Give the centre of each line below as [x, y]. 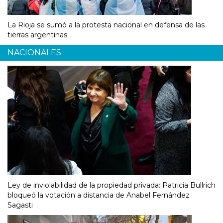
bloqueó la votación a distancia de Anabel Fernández [99, 195]
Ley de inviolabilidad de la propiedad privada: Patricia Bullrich [111, 185]
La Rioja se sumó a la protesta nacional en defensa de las [106, 25]
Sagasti [20, 205]
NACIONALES [34, 53]
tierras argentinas [37, 35]
